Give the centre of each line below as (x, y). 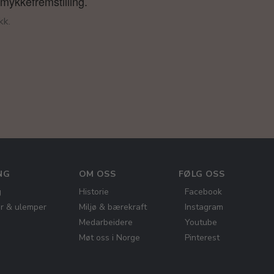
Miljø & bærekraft (113, 207)
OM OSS (97, 174)
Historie (94, 192)
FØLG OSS (202, 174)
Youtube (201, 222)
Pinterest (202, 238)
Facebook (203, 192)
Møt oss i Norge (109, 238)
